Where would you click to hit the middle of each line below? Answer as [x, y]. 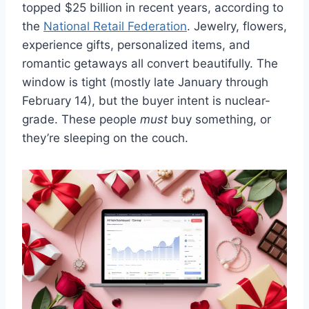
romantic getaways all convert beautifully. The [150, 64]
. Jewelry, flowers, [237, 27]
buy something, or [219, 120]
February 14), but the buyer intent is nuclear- [146, 101]
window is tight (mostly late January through [145, 82]
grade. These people [81, 120]
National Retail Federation [115, 27]
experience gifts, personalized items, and [136, 45]
